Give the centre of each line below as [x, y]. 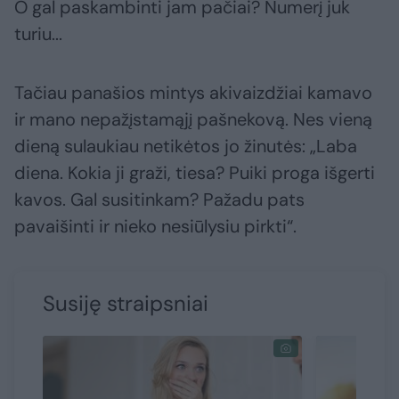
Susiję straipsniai [126, 304]
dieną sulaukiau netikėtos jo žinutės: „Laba [186, 147]
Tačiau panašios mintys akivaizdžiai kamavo [193, 93]
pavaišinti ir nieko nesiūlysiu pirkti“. [155, 227]
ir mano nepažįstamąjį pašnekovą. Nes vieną [193, 120]
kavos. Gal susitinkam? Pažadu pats [159, 200]
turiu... [38, 34]
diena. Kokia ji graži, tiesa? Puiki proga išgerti [195, 173]
